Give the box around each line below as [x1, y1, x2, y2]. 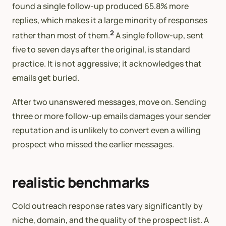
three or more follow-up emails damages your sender [12, 110, 211, 122]
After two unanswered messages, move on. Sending [12, 96, 206, 108]
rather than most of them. [12, 30, 110, 41]
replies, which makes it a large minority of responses [12, 14, 207, 26]
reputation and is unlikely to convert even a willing [12, 125, 201, 136]
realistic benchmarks [12, 173, 149, 192]
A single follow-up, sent [114, 30, 204, 41]
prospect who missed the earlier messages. [12, 139, 174, 150]
